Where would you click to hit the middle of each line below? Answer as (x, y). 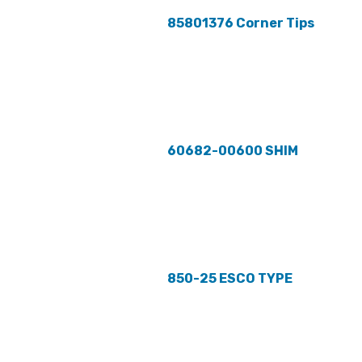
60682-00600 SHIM (233, 151)
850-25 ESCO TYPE (230, 279)
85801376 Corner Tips (241, 23)
